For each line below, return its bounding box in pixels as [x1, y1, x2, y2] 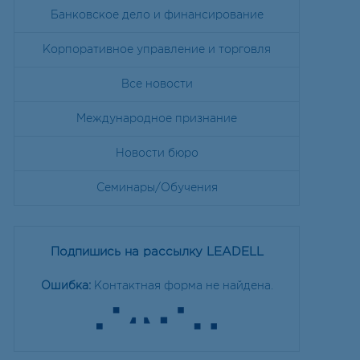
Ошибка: [40, 281, 91, 291]
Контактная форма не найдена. [90, 281, 273, 291]
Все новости [121, 80, 193, 89]
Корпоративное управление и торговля [43, 45, 272, 55]
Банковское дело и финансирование [50, 10, 264, 20]
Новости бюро [115, 149, 198, 158]
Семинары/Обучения [96, 183, 218, 193]
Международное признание [76, 114, 238, 124]
